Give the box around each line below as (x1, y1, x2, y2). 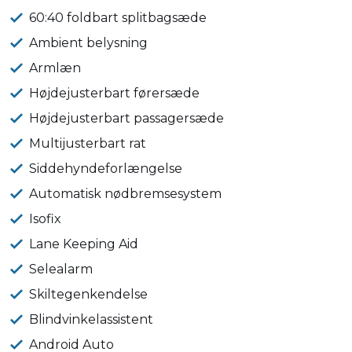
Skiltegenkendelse (29, 287, 148, 302)
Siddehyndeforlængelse (29, 161, 183, 176)
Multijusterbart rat (29, 136, 147, 151)
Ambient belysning (29, 35, 148, 50)
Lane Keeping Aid (29, 236, 139, 251)
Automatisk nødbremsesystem (29, 186, 222, 201)
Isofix (29, 211, 62, 226)
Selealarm (29, 262, 93, 277)
